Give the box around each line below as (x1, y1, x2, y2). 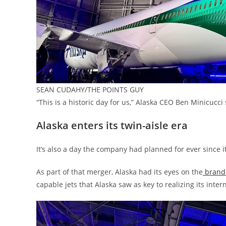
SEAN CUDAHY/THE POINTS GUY (36, 84, 144, 94)
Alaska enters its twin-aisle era (36, 118, 188, 132)
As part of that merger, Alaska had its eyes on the (36, 166, 203, 177)
